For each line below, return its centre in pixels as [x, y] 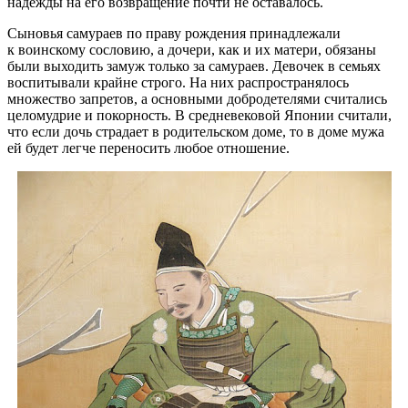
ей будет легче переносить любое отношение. [148, 148]
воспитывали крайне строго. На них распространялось [178, 83]
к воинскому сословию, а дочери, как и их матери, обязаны [192, 50]
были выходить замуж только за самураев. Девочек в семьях [194, 66]
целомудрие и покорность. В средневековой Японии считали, [199, 116]
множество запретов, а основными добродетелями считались [197, 99]
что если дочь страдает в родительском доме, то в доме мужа [196, 132]
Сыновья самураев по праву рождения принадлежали [174, 34]
